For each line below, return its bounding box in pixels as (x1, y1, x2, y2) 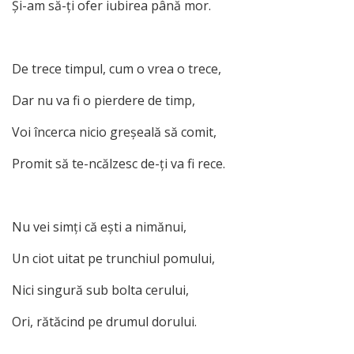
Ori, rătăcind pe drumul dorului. (12, 312, 197, 330)
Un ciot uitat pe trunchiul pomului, (12, 249, 215, 267)
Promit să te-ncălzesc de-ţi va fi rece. (12, 154, 225, 172)
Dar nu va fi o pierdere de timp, (12, 91, 195, 109)
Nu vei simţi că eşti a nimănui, (12, 217, 186, 235)
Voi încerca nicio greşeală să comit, (12, 122, 217, 141)
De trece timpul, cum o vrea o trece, (12, 59, 221, 77)
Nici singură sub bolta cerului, (12, 281, 189, 299)
